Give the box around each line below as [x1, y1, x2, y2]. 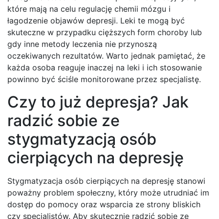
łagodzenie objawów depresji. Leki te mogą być [7, 16, 185, 26]
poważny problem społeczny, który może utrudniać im [7, 188, 209, 198]
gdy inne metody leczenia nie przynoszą [7, 39, 157, 49]
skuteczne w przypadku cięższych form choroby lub [7, 27, 202, 38]
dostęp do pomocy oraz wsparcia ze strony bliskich [7, 199, 200, 210]
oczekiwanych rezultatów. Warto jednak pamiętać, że [7, 51, 205, 61]
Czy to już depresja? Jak [7, 92, 189, 112]
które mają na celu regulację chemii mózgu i [7, 4, 171, 14]
